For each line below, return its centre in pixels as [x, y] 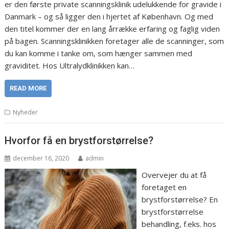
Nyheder [26, 112]
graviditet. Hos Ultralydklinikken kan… [70, 66]
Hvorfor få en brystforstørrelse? [79, 140]
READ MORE [28, 88]
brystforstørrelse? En [179, 199]
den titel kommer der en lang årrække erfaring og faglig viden [112, 29]
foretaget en [164, 187]
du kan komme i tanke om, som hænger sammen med [99, 53]
